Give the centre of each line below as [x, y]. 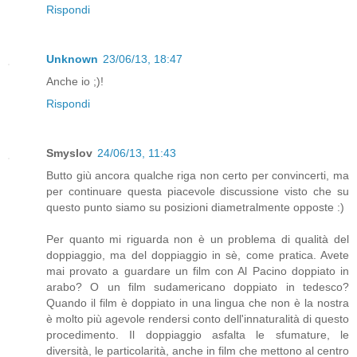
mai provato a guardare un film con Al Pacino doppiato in [198, 271]
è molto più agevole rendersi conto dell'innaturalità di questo [198, 318]
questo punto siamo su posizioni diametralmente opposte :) [195, 207]
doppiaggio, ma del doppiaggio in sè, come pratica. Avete [198, 255]
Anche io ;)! [75, 81]
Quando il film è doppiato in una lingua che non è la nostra [198, 302]
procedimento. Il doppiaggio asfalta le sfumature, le [198, 334]
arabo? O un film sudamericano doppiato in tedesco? [198, 286]
